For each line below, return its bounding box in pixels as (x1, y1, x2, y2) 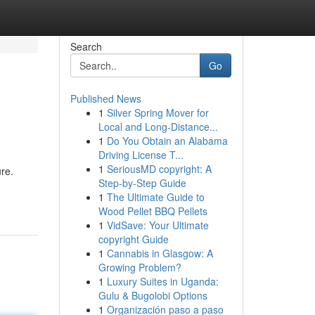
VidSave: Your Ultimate (106, 218, 209, 232)
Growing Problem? (98, 260, 181, 274)
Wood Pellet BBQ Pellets (98, 204, 207, 218)
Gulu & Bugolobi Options (98, 288, 207, 302)
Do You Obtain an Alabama (106, 134, 228, 148)
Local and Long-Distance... (98, 120, 218, 134)
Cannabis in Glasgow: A (106, 246, 213, 260)
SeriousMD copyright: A (106, 162, 212, 176)
